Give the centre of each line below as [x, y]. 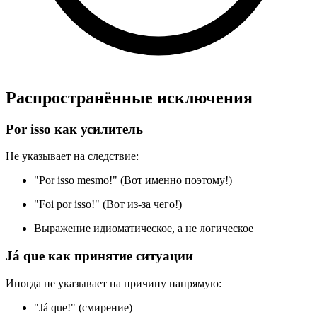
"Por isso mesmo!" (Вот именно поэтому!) [133, 180]
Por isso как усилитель [74, 129]
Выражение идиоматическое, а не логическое [144, 229]
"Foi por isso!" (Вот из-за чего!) [108, 204]
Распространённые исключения [129, 97]
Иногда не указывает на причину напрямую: [114, 283]
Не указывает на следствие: [72, 156]
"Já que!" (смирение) [83, 307]
